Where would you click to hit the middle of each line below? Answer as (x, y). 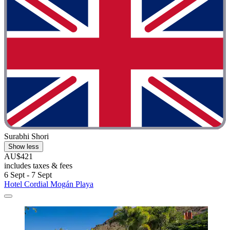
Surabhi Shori (26, 136)
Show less (24, 146)
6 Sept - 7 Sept (28, 175)
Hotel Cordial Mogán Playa (49, 184)
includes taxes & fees (38, 165)
